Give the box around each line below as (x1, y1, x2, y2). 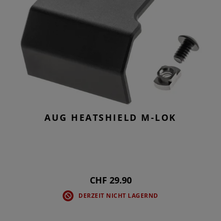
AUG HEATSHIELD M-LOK (44, 111, 177, 124)
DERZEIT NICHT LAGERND (78, 191, 158, 200)
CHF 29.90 (89, 174, 132, 186)
